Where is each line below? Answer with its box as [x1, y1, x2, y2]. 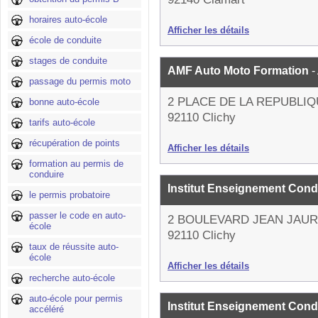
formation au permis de [29, 158, 124, 169]
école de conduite [29, 35, 102, 45]
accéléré [29, 304, 64, 314]
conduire [29, 169, 64, 180]
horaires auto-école [29, 14, 107, 25]
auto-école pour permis [29, 293, 123, 304]
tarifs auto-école [29, 117, 95, 128]
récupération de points [29, 138, 120, 148]
